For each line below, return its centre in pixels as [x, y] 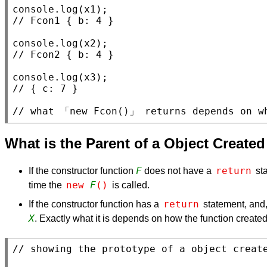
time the [46, 185]
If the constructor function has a [95, 204]
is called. [130, 185]
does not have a [178, 170]
